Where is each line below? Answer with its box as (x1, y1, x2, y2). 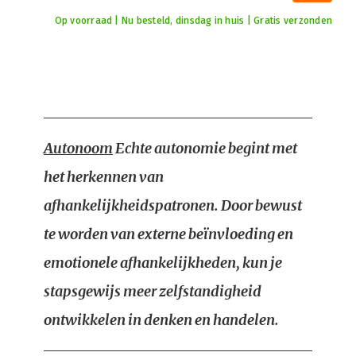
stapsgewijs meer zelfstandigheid (44, 282, 261, 300)
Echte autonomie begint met (113, 139, 297, 157)
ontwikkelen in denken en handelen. (44, 311, 279, 329)
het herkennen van (44, 168, 164, 186)
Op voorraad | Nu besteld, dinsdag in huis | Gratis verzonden (54, 15, 332, 26)
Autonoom (44, 139, 113, 157)
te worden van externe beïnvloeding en (44, 225, 293, 243)
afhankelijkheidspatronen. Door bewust (44, 196, 302, 215)
